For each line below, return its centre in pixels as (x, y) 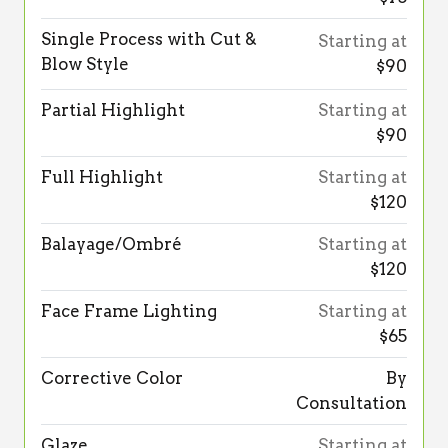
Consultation (351, 403)
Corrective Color (112, 378)
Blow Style (85, 64)
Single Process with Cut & (149, 39)
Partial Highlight (113, 110)
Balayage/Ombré (111, 244)
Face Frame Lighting (129, 311)
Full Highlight (102, 177)
